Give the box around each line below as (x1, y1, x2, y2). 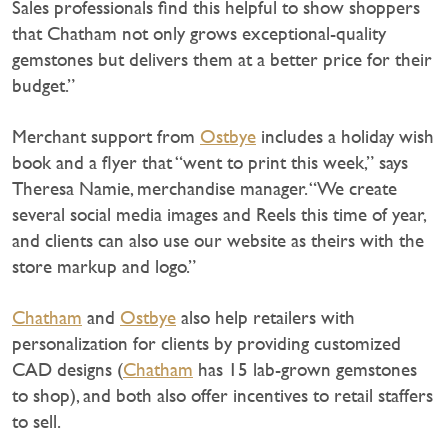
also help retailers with (176, 306, 355, 328)
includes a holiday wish (256, 125, 434, 147)
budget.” (12, 74, 75, 96)
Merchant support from (12, 125, 200, 147)
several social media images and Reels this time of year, (12, 203, 425, 225)
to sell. (12, 410, 61, 432)
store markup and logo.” (12, 255, 196, 277)
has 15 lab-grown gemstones (193, 358, 417, 380)
